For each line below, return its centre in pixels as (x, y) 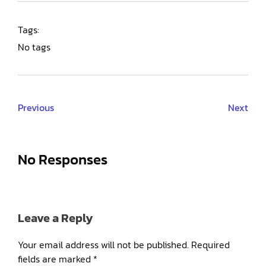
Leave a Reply (56, 218)
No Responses (63, 159)
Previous (36, 107)
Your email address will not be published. (103, 245)
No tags (34, 47)
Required (210, 245)
